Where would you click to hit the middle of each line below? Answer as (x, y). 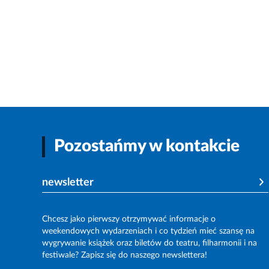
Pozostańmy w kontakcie (147, 147)
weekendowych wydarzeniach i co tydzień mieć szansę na (148, 231)
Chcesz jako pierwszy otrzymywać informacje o (129, 219)
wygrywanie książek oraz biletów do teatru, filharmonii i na (150, 243)
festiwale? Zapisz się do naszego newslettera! (125, 255)
